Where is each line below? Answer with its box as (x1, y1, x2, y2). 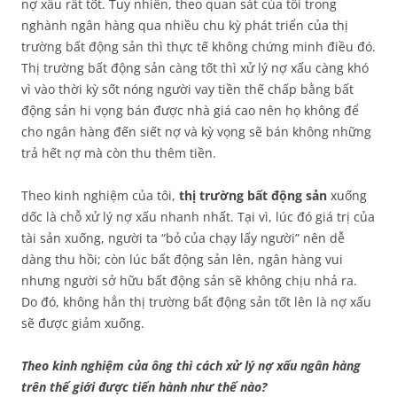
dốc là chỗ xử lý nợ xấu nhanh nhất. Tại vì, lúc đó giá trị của (21, 208, 375, 225)
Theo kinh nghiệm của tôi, (21, 187, 175, 204)
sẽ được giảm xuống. (21, 315, 144, 331)
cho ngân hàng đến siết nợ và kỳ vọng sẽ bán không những (21, 123, 371, 140)
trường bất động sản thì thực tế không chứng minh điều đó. (21, 38, 376, 55)
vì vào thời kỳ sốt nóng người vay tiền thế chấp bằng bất (21, 81, 354, 97)
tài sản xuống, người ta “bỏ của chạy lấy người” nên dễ (21, 230, 345, 246)
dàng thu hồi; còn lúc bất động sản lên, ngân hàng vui (21, 251, 343, 268)
